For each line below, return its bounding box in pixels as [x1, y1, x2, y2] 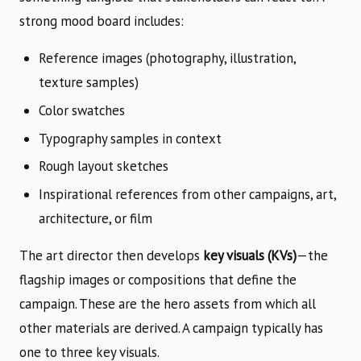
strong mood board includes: [19, 11, 184, 30]
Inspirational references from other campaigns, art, [39, 185, 336, 204]
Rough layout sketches [39, 157, 168, 176]
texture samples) [39, 73, 139, 91]
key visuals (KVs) [203, 247, 297, 265]
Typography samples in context [39, 129, 222, 147]
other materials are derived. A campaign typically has [19, 319, 323, 338]
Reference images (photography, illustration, [39, 48, 296, 67]
